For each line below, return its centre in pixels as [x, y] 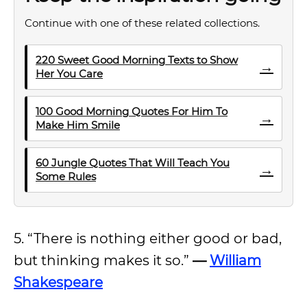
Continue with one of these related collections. [142, 23]
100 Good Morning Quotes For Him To [132, 111]
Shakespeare [58, 282]
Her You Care [69, 74]
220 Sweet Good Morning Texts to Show [137, 60]
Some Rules [66, 176]
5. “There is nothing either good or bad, [148, 238]
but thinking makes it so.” [103, 260]
